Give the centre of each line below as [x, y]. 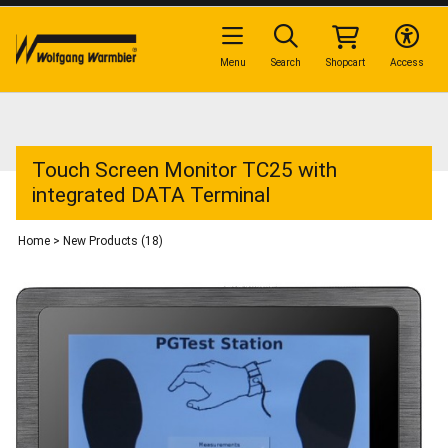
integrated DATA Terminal [151, 195]
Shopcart [345, 62]
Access [406, 62]
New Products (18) [113, 240]
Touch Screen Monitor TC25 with [184, 170]
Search [285, 62]
